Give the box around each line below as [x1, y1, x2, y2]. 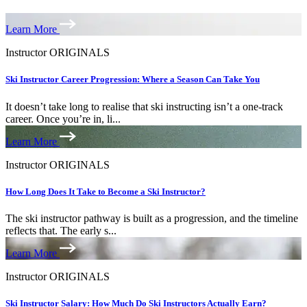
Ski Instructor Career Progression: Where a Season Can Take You [5, 74, 260, 85]
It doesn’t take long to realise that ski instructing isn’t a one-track [5, 100, 283, 112]
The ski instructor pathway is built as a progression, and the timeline [5, 212, 298, 224]
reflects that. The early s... [5, 224, 116, 236]
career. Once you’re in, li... [5, 112, 121, 125]
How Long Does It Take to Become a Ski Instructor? [5, 186, 206, 197]
